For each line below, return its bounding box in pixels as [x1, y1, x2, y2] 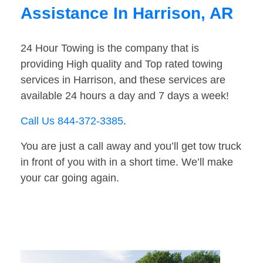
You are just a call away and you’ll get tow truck [21, 140, 241, 153]
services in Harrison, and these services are [21, 74, 225, 86]
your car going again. [21, 172, 119, 184]
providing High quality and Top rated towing [21, 58, 222, 70]
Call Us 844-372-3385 [21, 115, 123, 127]
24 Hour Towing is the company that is [21, 42, 199, 55]
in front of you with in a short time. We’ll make [21, 156, 233, 168]
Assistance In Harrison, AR [21, 4, 233, 23]
